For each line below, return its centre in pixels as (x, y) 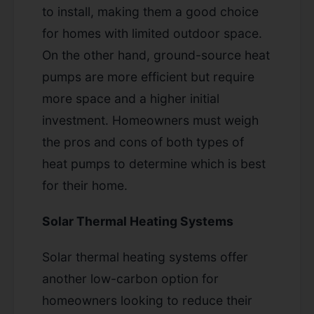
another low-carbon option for (130, 278)
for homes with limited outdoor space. (152, 33)
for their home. (85, 185)
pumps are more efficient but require (148, 76)
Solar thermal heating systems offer (145, 257)
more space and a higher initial (131, 98)
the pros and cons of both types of (143, 142)
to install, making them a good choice (150, 11)
